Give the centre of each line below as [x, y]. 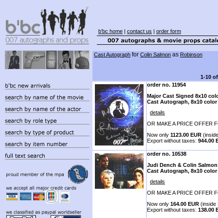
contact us [139, 31]
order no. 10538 [167, 154]
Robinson [191, 54]
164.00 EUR [185, 204]
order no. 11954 [166, 85]
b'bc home [110, 31]
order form [169, 31]
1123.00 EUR [186, 135]
